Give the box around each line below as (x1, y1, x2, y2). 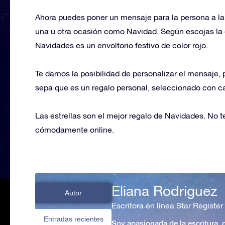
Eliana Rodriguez (111, 182, 217, 199)
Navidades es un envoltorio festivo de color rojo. (35, 40, 208, 50)
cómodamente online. (35, 125, 114, 134)
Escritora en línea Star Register (111, 200, 223, 210)
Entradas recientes (43, 214, 103, 223)
